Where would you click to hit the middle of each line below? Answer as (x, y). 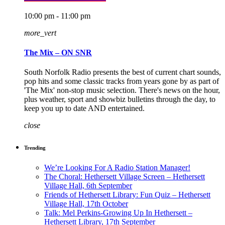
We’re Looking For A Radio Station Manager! (117, 168)
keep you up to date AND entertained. (84, 108)
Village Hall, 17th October (86, 204)
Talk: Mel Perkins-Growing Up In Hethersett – (118, 213)
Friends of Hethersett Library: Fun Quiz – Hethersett (127, 195)
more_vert (40, 33)
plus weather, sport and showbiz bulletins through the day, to (120, 99)
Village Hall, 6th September (88, 186)
